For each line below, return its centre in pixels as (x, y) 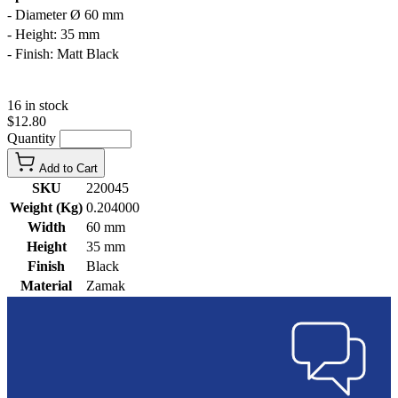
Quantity (33, 138)
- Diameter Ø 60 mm (65, 14)
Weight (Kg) (46, 207)
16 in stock (38, 105)
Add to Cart (68, 168)
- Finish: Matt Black (63, 53)
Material (46, 285)
